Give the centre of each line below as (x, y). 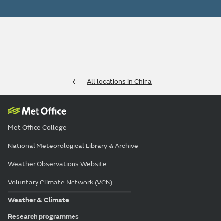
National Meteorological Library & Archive (73, 146)
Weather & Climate (38, 200)
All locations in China (119, 82)
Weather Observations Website (57, 164)
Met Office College (37, 128)
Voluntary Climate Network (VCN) (60, 183)
